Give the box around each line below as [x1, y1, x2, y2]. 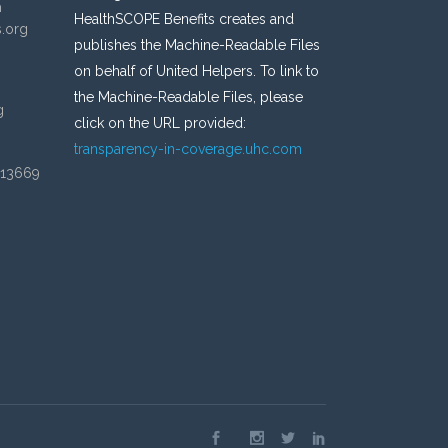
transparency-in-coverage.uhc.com [73, 141, 302, 157]
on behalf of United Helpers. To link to [73, 63, 319, 79]
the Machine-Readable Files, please [73, 89, 303, 105]
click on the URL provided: [73, 115, 246, 131]
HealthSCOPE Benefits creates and [73, 11, 294, 27]
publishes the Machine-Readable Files [73, 37, 320, 53]
